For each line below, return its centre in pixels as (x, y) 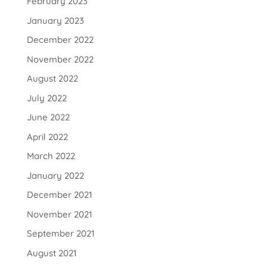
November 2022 (60, 59)
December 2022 (60, 40)
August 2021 (52, 253)
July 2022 (46, 98)
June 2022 (48, 117)
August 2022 (52, 79)
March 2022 (51, 156)
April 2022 (47, 136)
